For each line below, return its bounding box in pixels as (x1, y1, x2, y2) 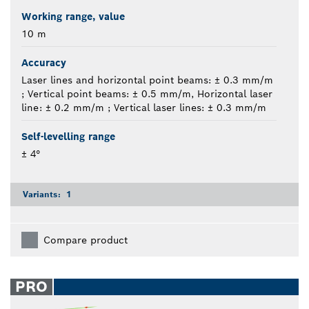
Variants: (23, 189, 63, 200)
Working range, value (21, 10, 125, 23)
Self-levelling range (21, 130, 115, 143)
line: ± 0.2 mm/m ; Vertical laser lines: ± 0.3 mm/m (21, 101, 266, 114)
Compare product (43, 234, 128, 247)
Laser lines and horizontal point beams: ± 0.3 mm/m (21, 74, 273, 87)
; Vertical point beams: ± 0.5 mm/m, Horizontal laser (21, 88, 272, 101)
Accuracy (21, 57, 66, 70)
